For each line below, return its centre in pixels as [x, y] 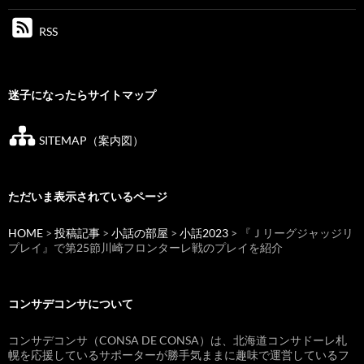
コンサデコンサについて [71, 303]
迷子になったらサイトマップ [82, 95]
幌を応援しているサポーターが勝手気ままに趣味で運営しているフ [179, 354]
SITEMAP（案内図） [90, 140]
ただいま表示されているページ [88, 196]
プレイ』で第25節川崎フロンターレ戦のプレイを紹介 [145, 247]
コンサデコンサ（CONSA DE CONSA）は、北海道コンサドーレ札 [178, 340]
